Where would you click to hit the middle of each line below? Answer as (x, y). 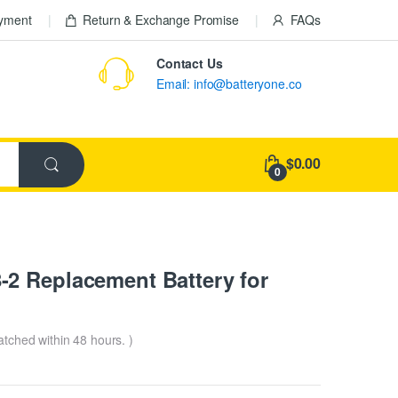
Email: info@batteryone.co (229, 84)
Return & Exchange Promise (161, 20)
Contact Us (190, 63)
